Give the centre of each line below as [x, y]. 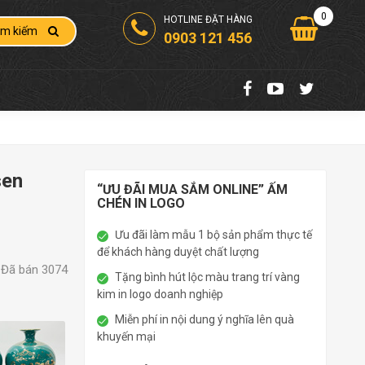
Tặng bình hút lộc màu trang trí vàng [208, 277]
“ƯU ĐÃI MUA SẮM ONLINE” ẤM [193, 189]
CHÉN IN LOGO [141, 203]
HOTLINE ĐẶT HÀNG [208, 20]
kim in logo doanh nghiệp [161, 294]
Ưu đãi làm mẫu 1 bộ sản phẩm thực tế [214, 234]
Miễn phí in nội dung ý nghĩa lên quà [205, 319]
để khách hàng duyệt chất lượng [178, 251]
